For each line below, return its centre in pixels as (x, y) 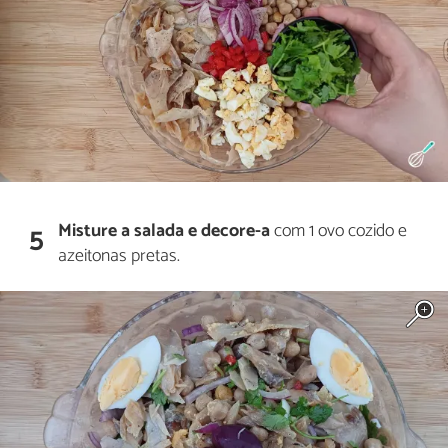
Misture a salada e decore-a (164, 230)
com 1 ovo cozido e (339, 230)
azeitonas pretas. (119, 255)
